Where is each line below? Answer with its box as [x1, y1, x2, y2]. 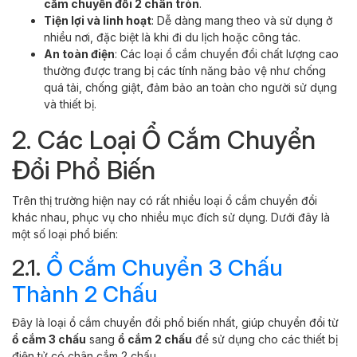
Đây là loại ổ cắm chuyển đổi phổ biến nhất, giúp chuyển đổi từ [12, 315, 339, 329]
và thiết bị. [44, 96, 96, 111]
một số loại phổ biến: [12, 226, 118, 241]
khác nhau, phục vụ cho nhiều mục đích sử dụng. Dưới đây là [12, 210, 330, 224]
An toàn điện [44, 46, 115, 61]
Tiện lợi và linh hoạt [44, 13, 151, 27]
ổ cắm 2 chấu [118, 331, 192, 346]
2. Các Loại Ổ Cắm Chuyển [12, 124, 316, 155]
